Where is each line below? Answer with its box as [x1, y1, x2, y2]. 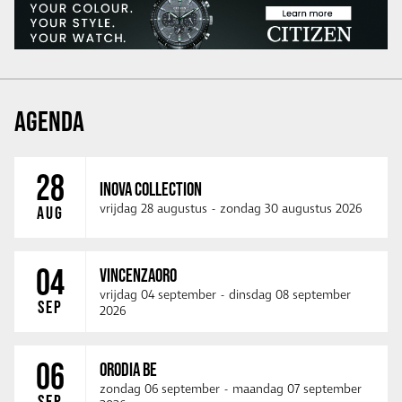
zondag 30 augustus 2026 [220, 201, 362, 218]
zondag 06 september [100, 381, 220, 398]
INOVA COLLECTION [100, 179, 202, 200]
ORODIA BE [100, 359, 157, 380]
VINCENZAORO [100, 265, 177, 286]
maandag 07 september [232, 381, 362, 398]
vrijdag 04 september [100, 287, 216, 304]
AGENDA [14, 104, 84, 136]
